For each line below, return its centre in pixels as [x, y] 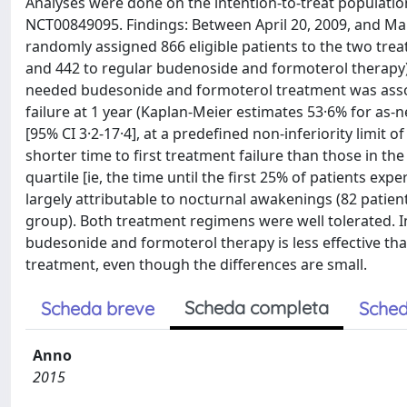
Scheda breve [98, 308]
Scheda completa [257, 308]
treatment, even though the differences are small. [196, 264]
